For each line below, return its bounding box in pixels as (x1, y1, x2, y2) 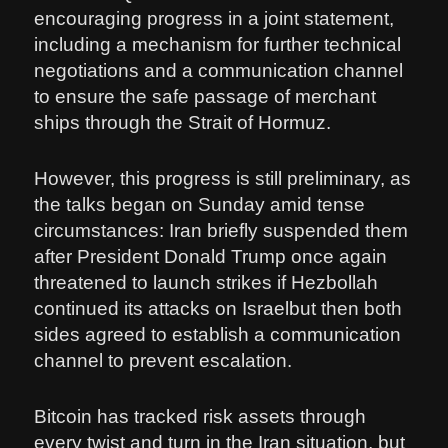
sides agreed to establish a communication (34, 324, 402, 346)
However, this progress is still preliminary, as (34, 168, 412, 190)
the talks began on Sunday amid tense (34, 194, 366, 216)
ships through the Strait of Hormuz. (34, 111, 332, 133)
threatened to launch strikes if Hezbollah (34, 272, 379, 294)
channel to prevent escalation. (34, 350, 293, 372)
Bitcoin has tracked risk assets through (34, 406, 367, 428)
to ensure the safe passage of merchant (34, 85, 377, 107)
